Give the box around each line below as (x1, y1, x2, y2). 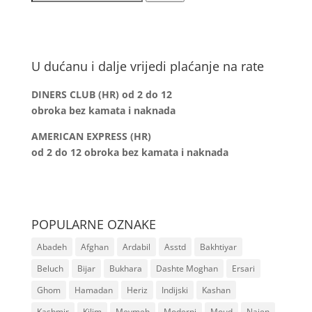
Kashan (201, 283, 231, 296)
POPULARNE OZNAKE (31, 215, 156, 233)
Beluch (36, 262, 63, 274)
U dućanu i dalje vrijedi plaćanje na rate (31, 57, 264, 75)
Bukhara (109, 262, 142, 274)
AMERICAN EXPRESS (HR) (31, 129, 151, 143)
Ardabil (122, 240, 150, 253)
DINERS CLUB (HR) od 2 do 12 (31, 87, 172, 101)
